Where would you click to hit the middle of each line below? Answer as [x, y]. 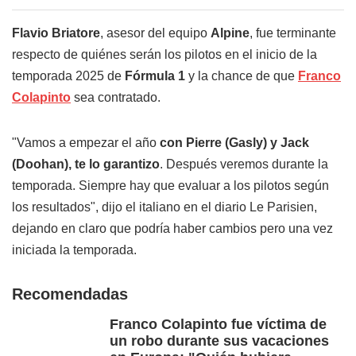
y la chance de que [242, 76]
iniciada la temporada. [74, 250]
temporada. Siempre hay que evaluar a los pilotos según [170, 186]
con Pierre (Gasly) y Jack [234, 143]
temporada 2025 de [68, 76]
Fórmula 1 [155, 76]
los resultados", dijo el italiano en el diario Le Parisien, [164, 207]
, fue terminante [293, 33]
